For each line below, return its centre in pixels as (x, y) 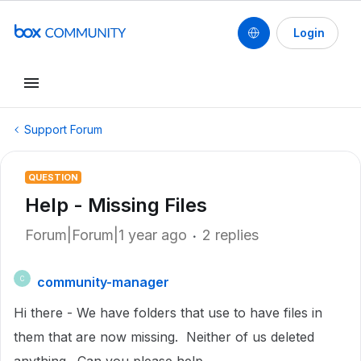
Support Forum (63, 129)
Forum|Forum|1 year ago (106, 235)
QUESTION (53, 177)
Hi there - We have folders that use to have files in (168, 313)
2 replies (230, 235)
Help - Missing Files (116, 205)
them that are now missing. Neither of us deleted (164, 337)
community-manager (103, 282)
